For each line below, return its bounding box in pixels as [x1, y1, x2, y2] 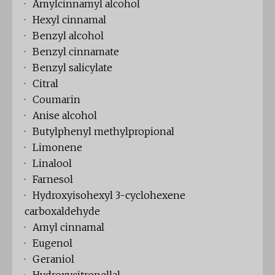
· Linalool [25, 157, 72, 170]
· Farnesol [25, 173, 73, 186]
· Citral [25, 77, 58, 90]
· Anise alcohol [25, 109, 97, 122]
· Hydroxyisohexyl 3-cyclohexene [25, 189, 185, 202]
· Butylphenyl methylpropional [25, 125, 174, 138]
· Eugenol [25, 237, 72, 250]
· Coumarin [25, 93, 80, 106]
